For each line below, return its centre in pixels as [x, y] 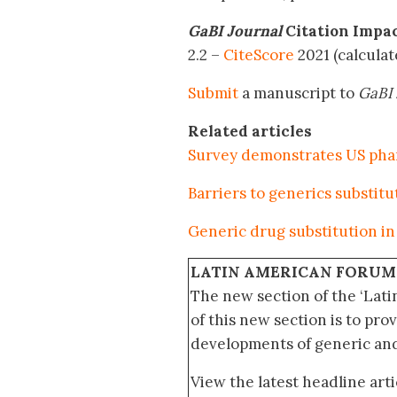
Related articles [250, 132]
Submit [213, 93]
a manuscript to [298, 93]
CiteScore [261, 55]
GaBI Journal [235, 31]
